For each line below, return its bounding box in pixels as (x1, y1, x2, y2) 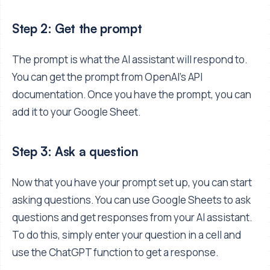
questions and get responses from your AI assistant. (12, 210, 252, 224)
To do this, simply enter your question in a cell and (12, 227, 241, 242)
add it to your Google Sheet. (12, 104, 140, 119)
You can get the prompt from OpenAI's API (12, 69, 202, 84)
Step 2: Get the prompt (12, 20, 142, 37)
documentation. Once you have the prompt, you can (12, 87, 251, 101)
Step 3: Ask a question (12, 143, 139, 159)
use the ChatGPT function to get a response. (12, 245, 218, 259)
